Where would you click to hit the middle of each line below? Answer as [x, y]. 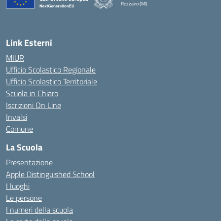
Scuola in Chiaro [32, 93]
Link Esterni [29, 43]
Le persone [24, 198]
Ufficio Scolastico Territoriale [52, 81]
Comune [19, 129]
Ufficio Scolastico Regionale [51, 70]
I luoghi [18, 186]
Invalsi [17, 117]
